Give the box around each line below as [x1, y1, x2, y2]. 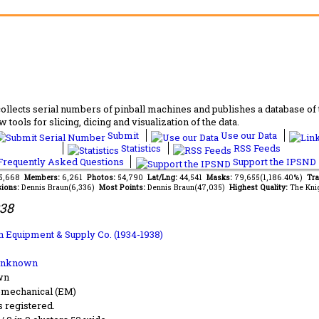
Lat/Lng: [147, 172, 179, 182]
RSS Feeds [231, 141, 281, 155]
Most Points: [98, 182, 147, 192]
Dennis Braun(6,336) [21, 182, 99, 192]
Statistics [119, 141, 163, 155]
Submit [105, 128, 141, 142]
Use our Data [219, 128, 279, 142]
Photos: [86, 172, 117, 182]
